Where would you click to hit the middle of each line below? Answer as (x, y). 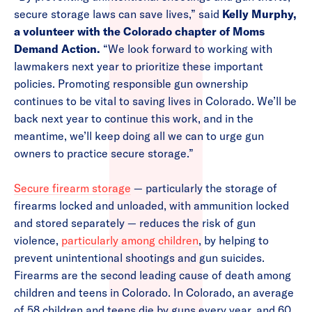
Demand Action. (58, 49)
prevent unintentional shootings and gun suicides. (139, 258)
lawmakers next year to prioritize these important (139, 67)
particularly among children (130, 241)
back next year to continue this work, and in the (134, 119)
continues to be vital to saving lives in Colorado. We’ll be (155, 101)
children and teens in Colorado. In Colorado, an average (154, 293)
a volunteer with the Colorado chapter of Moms (139, 32)
